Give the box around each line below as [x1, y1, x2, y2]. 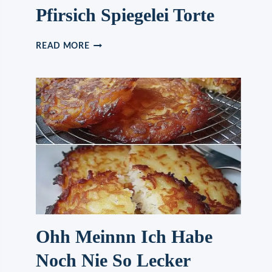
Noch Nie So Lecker [36, 250, 191, 271]
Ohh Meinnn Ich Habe [36, 226, 213, 247]
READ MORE [36, 42, 90, 51]
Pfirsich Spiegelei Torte [36, 5, 215, 25]
